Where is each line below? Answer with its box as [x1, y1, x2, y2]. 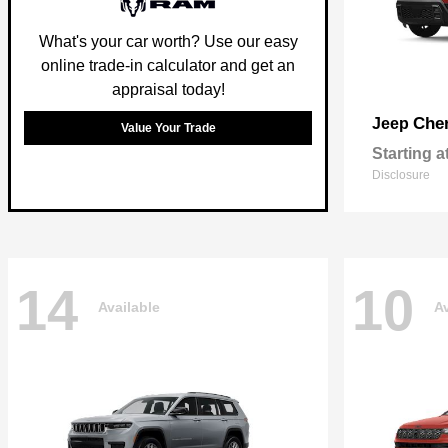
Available [98, 298, 160, 315]
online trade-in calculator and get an [41, 56, 295, 74]
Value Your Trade [120, 120, 216, 135]
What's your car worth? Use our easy [38, 32, 298, 50]
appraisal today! [111, 80, 225, 98]
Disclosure [372, 168, 430, 182]
